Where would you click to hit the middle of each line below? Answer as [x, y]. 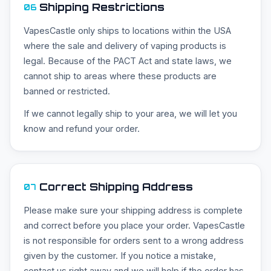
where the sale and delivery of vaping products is [125, 46]
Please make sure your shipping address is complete [133, 211]
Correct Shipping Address [116, 187]
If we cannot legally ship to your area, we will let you [130, 114]
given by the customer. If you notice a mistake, [120, 256]
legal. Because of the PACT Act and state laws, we [128, 61]
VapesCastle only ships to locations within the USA [127, 31]
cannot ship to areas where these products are [120, 76]
